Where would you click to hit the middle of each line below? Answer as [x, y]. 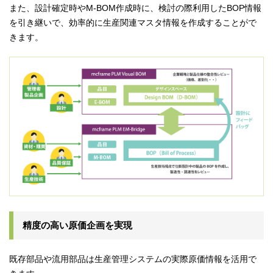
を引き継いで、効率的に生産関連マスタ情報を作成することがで [133, 22]
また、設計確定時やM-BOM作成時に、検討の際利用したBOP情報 [135, 8]
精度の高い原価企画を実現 [77, 225]
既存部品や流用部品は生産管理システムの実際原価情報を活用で [133, 259]
